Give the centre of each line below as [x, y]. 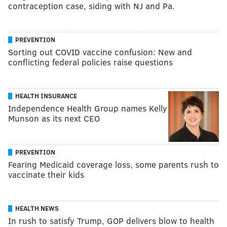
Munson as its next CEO [54, 118]
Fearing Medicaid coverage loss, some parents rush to [113, 164]
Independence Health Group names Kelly [88, 108]
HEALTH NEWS [37, 208]
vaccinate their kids [46, 174]
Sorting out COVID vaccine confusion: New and [100, 52]
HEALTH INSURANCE [46, 96]
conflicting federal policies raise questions [90, 62]
